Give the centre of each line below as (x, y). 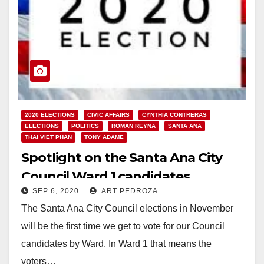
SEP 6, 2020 (56, 191)
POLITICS (85, 126)
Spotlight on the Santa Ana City (122, 157)
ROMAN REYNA (133, 126)
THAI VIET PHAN (48, 137)
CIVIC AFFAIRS (108, 114)
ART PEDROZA (129, 191)
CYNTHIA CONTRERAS (174, 114)
